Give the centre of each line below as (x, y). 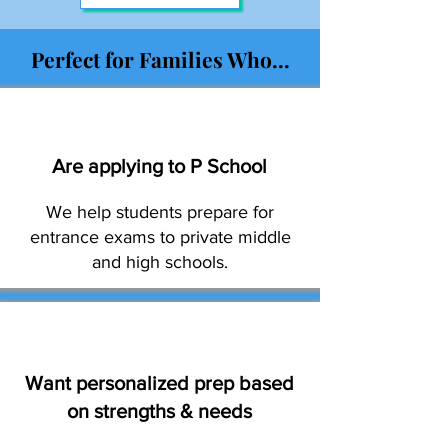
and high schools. (160, 262)
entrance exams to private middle (160, 237)
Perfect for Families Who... (160, 59)
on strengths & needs (159, 411)
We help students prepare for (160, 212)
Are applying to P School (159, 166)
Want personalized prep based (159, 383)
